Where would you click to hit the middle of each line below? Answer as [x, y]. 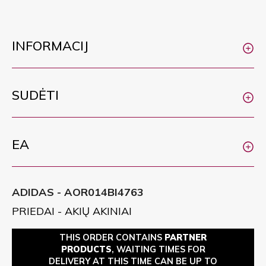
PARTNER [186, 237]
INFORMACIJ [50, 45]
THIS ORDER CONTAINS [112, 237]
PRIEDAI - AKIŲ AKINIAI [72, 211]
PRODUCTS [86, 249]
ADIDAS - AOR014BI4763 [78, 192]
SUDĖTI [35, 95]
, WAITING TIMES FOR [158, 249]
